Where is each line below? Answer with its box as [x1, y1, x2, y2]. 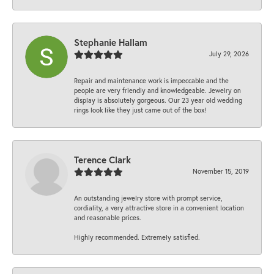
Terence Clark [74, 154, 131, 166]
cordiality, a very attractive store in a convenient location [74, 203, 244, 213]
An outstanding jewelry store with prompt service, [74, 193, 223, 203]
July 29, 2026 [209, 49, 249, 59]
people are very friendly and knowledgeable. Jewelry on [74, 86, 241, 95]
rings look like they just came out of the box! [74, 105, 206, 115]
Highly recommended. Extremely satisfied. [74, 232, 200, 242]
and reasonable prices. [74, 213, 141, 223]
